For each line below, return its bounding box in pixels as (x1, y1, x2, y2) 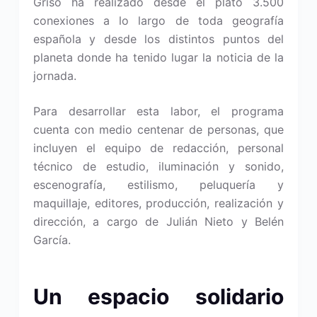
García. (33, 233, 71, 247)
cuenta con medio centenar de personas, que (33, 122, 284, 137)
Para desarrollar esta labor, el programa (33, 104, 284, 118)
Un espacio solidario (33, 284, 284, 309)
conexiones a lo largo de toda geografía (33, 13, 284, 28)
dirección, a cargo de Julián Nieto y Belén (33, 214, 284, 229)
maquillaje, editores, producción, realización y (33, 196, 284, 210)
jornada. (33, 69, 76, 83)
